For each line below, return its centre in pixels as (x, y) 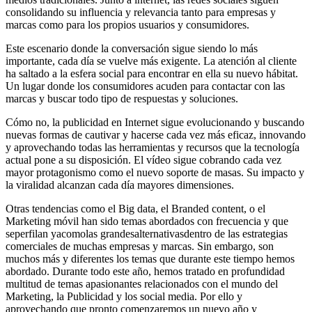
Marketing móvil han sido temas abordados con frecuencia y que (147, 221)
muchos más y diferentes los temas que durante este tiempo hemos (150, 258)
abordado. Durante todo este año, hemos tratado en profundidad (145, 271)
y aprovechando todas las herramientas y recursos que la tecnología (153, 147)
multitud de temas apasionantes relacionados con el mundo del (142, 283)
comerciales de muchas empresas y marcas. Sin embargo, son (140, 246)
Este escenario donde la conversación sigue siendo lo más (132, 48)
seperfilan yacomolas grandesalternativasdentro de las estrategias (147, 233)
